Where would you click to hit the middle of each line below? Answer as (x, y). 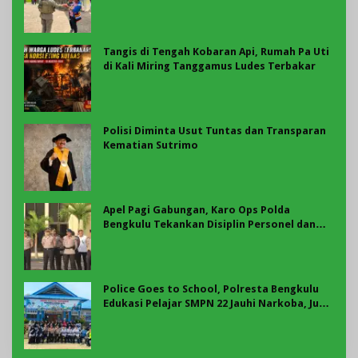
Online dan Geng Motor (164, 317)
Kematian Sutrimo (151, 145)
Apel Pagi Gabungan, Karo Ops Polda (197, 209)
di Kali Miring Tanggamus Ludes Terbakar (209, 66)
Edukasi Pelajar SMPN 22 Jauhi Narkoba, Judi (216, 303)
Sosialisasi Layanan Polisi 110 (179, 238)
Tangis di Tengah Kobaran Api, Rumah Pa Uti (216, 51)
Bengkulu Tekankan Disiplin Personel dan (209, 224)
